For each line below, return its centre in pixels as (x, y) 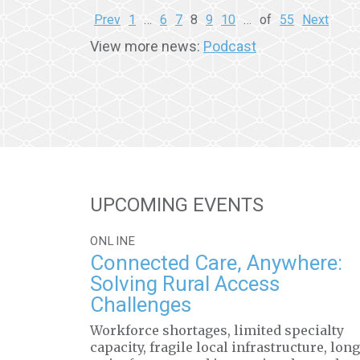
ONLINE (113, 241)
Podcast (230, 46)
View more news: (147, 46)
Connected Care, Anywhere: (216, 263)
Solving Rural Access (185, 284)
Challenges (141, 305)
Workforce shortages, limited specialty (217, 330)
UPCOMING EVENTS (177, 205)
